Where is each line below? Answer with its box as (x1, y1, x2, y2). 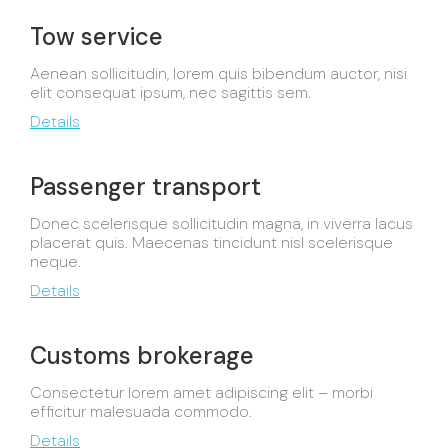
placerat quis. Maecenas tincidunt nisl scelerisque (30, 232, 393, 253)
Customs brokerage (30, 340, 254, 371)
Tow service (30, 21, 163, 52)
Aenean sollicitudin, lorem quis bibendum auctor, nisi (30, 63, 407, 84)
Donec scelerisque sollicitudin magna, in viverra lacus (30, 213, 413, 234)
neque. (30, 251, 81, 272)
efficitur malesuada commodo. (30, 401, 252, 422)
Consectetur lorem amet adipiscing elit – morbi (30, 382, 373, 403)
